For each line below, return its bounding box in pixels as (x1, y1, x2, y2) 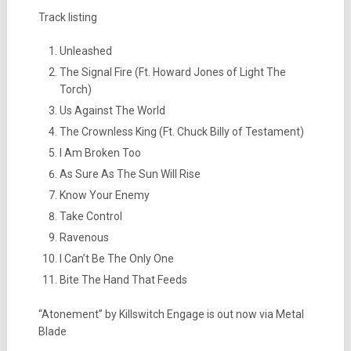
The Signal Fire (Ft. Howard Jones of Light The (59, 66, 286, 78)
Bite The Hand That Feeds (59, 273, 187, 286)
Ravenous (59, 231, 109, 244)
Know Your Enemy (59, 189, 150, 201)
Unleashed (59, 45, 112, 57)
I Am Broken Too (59, 147, 141, 159)
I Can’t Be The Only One (59, 252, 174, 265)
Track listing (38, 11, 97, 24)
